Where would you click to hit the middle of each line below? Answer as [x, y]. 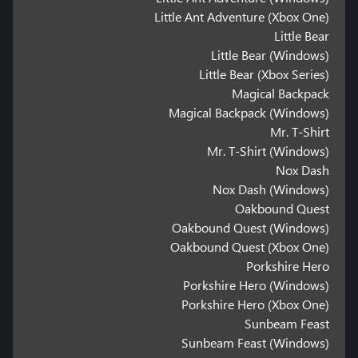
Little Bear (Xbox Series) [265, 74]
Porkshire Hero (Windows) [257, 284]
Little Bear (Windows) [270, 54]
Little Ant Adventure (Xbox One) [242, 16]
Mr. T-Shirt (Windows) [268, 150]
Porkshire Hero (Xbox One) [256, 304]
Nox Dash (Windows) [271, 189]
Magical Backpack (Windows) [249, 112]
